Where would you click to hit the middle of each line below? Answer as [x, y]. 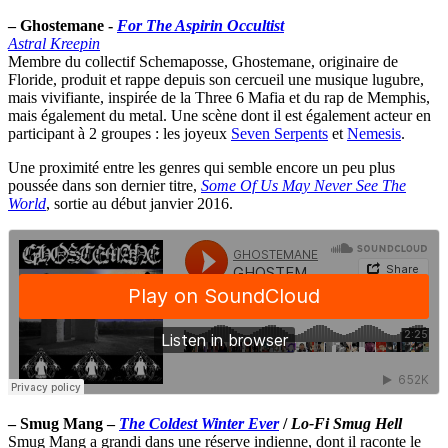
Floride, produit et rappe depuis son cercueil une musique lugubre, [216, 79]
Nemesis [374, 133]
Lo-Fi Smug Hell [346, 423]
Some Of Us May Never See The [303, 185]
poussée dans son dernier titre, [104, 185]
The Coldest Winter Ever [199, 423]
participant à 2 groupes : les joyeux [119, 133]
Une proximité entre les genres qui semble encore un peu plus [201, 167]
